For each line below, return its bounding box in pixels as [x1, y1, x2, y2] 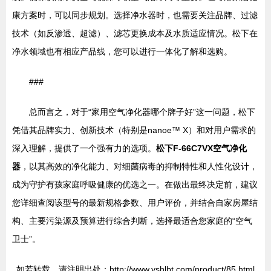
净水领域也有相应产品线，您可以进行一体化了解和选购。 [12, 47, 232, 56]
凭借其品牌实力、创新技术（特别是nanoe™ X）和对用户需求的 [12, 125, 256, 135]
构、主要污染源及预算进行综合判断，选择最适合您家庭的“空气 [12, 216, 252, 226]
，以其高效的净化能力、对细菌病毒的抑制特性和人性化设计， [21, 162, 258, 171]
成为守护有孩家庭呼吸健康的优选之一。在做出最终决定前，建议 [12, 180, 258, 189]
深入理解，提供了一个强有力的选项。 [12, 143, 156, 153]
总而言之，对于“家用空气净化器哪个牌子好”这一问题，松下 [29, 107, 255, 117]
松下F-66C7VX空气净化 [156, 143, 247, 153]
